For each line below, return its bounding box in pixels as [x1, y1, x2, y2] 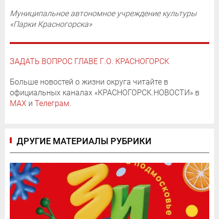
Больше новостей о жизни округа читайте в [10, 77, 168, 87]
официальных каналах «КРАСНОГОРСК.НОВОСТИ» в [10, 88, 199, 97]
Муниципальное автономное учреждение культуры [10, 8, 197, 18]
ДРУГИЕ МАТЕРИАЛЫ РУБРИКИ [17, 135, 152, 146]
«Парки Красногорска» [10, 19, 92, 29]
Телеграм [35, 98, 69, 108]
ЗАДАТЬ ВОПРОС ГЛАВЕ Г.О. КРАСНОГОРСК [10, 56, 169, 66]
